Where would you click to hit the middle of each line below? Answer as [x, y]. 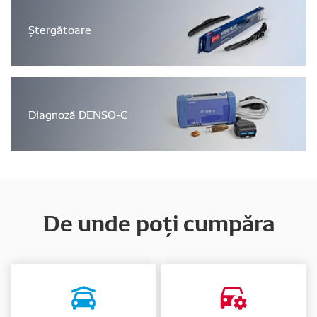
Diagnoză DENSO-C [78, 114]
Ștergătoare [60, 29]
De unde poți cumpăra [158, 221]
